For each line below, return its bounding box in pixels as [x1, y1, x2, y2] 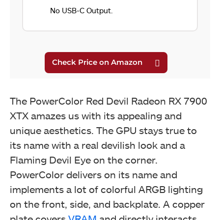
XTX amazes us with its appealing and [10, 109, 182, 121]
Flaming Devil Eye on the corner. [10, 153, 158, 165]
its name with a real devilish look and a [10, 138, 185, 151]
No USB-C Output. [50, 5, 113, 15]
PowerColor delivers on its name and [10, 168, 177, 180]
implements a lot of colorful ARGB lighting [10, 183, 203, 195]
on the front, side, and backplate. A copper [10, 197, 205, 210]
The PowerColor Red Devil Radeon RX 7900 [10, 94, 207, 107]
